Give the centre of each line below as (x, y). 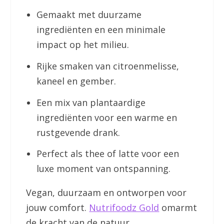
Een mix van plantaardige (91, 102)
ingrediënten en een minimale (101, 30)
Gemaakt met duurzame (89, 15)
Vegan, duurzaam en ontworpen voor (106, 193)
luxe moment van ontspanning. (103, 169)
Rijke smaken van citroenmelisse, (107, 66)
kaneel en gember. (76, 81)
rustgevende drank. (78, 132)
